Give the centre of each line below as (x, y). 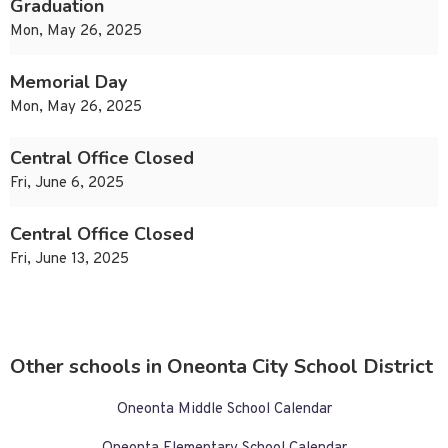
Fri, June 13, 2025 (69, 260)
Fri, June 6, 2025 (67, 184)
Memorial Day (68, 82)
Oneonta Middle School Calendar (224, 410)
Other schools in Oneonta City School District (221, 367)
